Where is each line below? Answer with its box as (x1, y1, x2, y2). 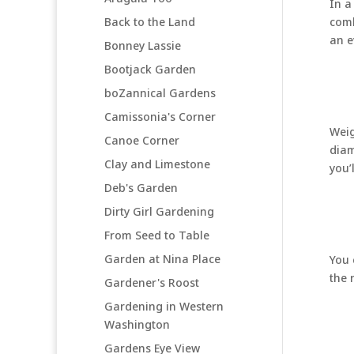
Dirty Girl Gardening (104, 203, 214, 219)
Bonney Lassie (104, 37, 181, 53)
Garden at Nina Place (104, 250, 220, 266)
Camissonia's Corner (104, 108, 216, 124)
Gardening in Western (104, 298, 224, 314)
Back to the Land (104, 13, 195, 29)
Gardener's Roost (104, 274, 199, 290)
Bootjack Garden (104, 61, 196, 77)
